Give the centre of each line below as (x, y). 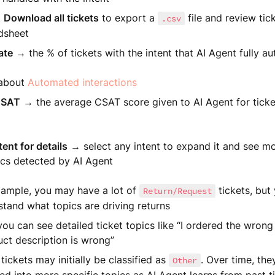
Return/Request (177, 191)
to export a (128, 18)
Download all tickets (51, 18)
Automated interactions (82, 82)
